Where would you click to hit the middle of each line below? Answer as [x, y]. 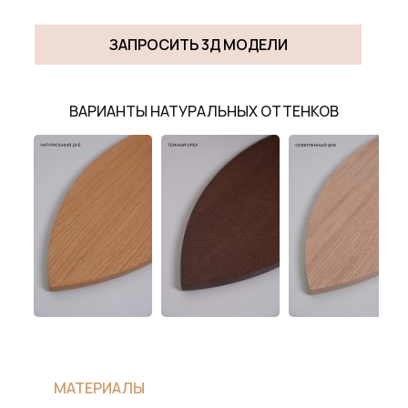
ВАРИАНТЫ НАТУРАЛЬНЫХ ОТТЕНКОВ [204, 112]
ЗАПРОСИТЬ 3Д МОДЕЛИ [198, 44]
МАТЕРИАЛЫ [100, 388]
